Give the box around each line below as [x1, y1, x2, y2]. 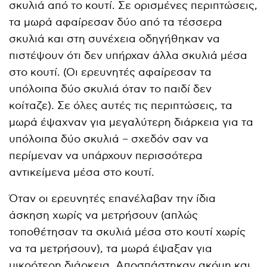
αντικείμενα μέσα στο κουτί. [9, 166, 155, 179]
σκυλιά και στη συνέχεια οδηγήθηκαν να [9, 32, 221, 45]
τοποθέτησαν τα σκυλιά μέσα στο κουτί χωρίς [9, 225, 246, 238]
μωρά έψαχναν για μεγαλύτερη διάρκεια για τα [9, 116, 254, 129]
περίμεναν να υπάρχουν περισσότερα [9, 149, 203, 162]
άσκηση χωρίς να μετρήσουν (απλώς [9, 209, 198, 222]
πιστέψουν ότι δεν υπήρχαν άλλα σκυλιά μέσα [9, 49, 248, 62]
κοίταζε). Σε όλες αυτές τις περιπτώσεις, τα [9, 99, 233, 112]
